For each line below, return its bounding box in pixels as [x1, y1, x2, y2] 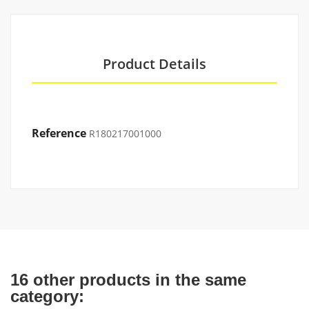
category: [10, 287, 84, 306]
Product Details [103, 54, 206, 73]
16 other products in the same [10, 270, 246, 289]
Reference [32, 126, 86, 141]
